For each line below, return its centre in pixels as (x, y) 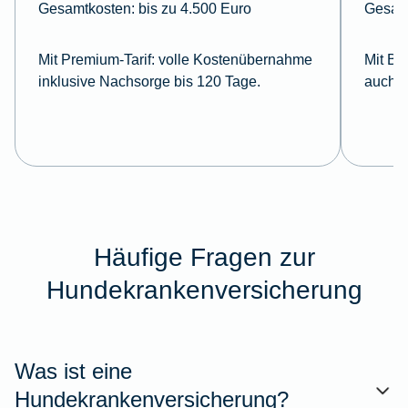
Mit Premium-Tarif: (96, 60)
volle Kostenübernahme (233, 60)
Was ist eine (73, 372)
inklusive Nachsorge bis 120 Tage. (149, 82)
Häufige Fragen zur (204, 257)
